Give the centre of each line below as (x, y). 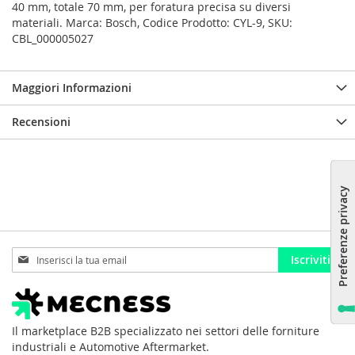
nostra (28, 286)
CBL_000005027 (53, 39)
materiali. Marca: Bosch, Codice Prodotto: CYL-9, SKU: (152, 23)
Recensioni (41, 122)
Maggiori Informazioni (72, 88)
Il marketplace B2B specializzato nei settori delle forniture (166, 331)
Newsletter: (42, 302)
